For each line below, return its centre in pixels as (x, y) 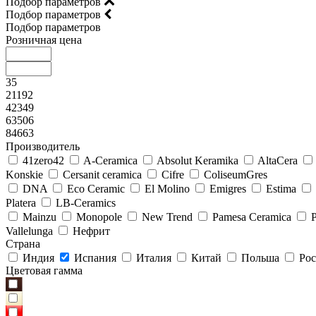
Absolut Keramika (197, 160)
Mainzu (39, 217)
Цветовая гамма (44, 271)
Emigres (228, 189)
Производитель (43, 146)
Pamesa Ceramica (252, 217)
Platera (21, 203)
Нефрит (91, 231)
